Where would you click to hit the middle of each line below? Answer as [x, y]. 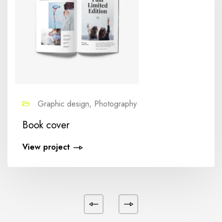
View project [46, 147]
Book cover [46, 125]
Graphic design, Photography [86, 104]
